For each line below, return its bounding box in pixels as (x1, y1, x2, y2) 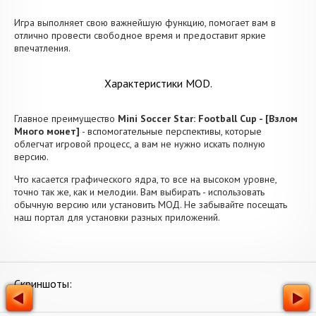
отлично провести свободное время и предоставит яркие (14, 29, 266, 42)
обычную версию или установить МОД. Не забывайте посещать (14, 198, 287, 211)
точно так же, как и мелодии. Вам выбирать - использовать (14, 186, 265, 198)
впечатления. (14, 42, 71, 54)
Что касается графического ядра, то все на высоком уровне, (14, 173, 276, 186)
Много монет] (14, 125, 80, 138)
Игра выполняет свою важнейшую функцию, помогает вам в (14, 16, 276, 29)
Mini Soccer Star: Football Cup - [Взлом (118, 112, 298, 125)
